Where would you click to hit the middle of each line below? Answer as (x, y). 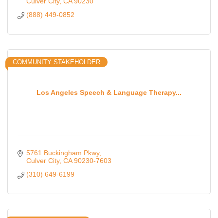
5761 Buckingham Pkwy (63, 153)
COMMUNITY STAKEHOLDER (56, 62)
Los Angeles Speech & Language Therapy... (109, 92)
